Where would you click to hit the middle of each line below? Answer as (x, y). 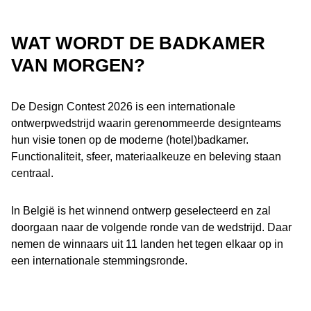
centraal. (32, 173)
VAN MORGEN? (78, 65)
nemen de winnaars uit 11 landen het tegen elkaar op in (147, 244)
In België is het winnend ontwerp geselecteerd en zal (141, 211)
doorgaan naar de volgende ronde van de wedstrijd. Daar (151, 227)
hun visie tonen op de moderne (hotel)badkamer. (130, 140)
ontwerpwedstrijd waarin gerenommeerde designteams (146, 123)
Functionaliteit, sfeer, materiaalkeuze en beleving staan (146, 157)
